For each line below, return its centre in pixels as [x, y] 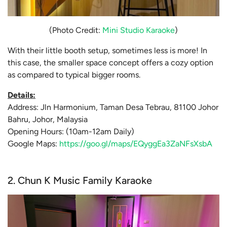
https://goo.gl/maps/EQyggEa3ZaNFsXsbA [136, 143]
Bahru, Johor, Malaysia [49, 119]
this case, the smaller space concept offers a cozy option [110, 62]
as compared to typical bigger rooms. [74, 74]
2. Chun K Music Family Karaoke [80, 180]
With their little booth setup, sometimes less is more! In [107, 50]
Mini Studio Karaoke [139, 30]
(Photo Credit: [76, 30]
